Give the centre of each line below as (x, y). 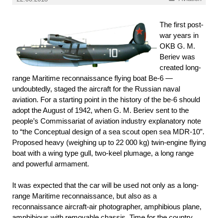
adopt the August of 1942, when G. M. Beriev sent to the (100, 110)
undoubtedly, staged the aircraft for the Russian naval (96, 89)
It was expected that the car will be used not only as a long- (105, 185)
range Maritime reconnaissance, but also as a (84, 196)
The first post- (182, 24)
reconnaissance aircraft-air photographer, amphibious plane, (107, 207)
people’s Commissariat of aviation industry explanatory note (107, 121)
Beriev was (177, 56)
